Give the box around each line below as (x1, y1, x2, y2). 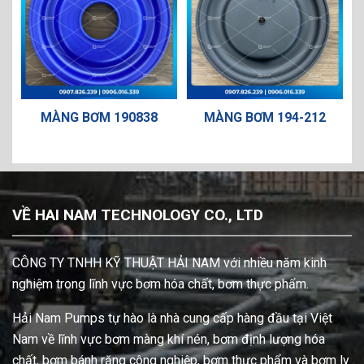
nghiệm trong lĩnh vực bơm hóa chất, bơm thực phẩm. (12, 276, 309, 292)
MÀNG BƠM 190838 (41, 110, 158, 125)
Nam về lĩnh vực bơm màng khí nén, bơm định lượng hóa (12, 331, 325, 347)
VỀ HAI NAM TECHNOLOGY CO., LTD (12, 206, 263, 224)
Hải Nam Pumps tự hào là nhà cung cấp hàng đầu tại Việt (12, 310, 332, 326)
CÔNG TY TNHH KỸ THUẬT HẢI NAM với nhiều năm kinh (12, 255, 327, 271)
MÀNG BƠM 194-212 (204, 110, 326, 125)
